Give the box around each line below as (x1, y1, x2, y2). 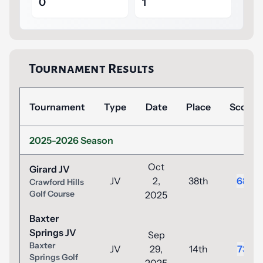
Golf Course (29, 188, 75, 199)
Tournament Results (29, 62, 154, 76)
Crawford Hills (29, 177, 84, 187)
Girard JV (29, 163, 70, 175)
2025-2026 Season (29, 134, 113, 146)
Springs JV (29, 227, 76, 238)
